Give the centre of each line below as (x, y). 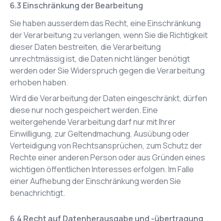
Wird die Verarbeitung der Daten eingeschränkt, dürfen (109, 98)
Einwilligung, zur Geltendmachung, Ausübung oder (100, 134)
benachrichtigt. (37, 193)
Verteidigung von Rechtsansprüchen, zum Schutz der (106, 146)
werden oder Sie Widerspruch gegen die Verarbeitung (107, 71)
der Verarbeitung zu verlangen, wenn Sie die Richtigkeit (109, 35)
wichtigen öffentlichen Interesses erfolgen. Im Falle (102, 169)
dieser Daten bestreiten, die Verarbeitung (85, 47)
